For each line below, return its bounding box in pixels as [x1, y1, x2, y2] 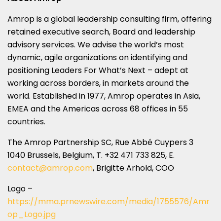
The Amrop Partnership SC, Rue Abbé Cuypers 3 [7, 136, 193, 148]
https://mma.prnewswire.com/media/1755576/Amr [7, 195, 210, 207]
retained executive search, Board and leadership [7, 26, 195, 37]
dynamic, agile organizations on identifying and [7, 51, 187, 63]
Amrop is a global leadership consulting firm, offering [7, 13, 212, 25]
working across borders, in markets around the [7, 77, 189, 89]
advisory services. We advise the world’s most [7, 38, 184, 50]
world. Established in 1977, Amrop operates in [7, 90, 183, 102]
